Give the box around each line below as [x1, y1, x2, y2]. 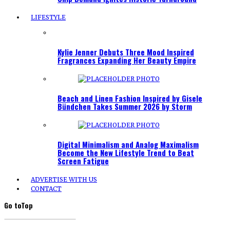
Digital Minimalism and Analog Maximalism [57, 138, 199, 150]
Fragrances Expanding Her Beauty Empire [57, 54, 196, 66]
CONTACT [31, 184, 62, 193]
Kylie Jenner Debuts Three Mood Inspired [57, 46, 194, 58]
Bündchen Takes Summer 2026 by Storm [57, 100, 192, 112]
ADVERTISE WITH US [31, 175, 97, 183]
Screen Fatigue [57, 155, 109, 166]
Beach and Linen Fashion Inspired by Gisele [57, 92, 202, 104]
